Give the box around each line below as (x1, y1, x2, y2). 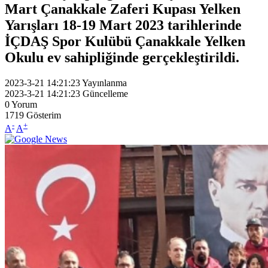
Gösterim (26, 109, 61, 120)
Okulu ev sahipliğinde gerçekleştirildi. (5, 49, 239, 65)
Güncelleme (83, 88, 128, 99)
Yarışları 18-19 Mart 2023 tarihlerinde (5, 17, 242, 33)
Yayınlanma (82, 77, 127, 88)
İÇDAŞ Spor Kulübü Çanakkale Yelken (5, 33, 245, 49)
